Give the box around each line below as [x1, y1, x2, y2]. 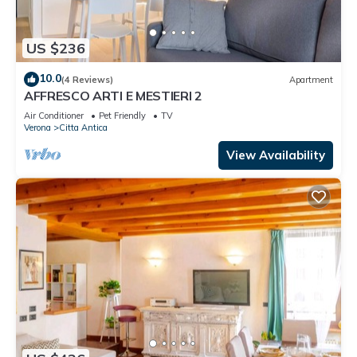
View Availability [226, 147, 325, 163]
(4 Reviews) [61, 73, 113, 85]
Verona [24, 122, 51, 134]
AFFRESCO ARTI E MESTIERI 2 [24, 88, 202, 104]
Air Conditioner [24, 110, 84, 122]
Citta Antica [59, 122, 108, 134]
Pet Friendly [99, 110, 146, 122]
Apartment [289, 73, 333, 85]
